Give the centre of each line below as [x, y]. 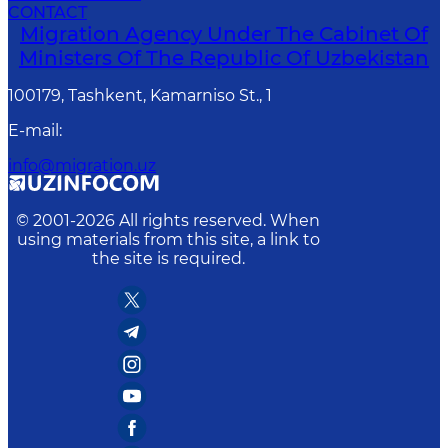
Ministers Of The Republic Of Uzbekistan [224, 58]
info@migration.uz [82, 165]
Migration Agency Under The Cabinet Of [224, 34]
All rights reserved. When [219, 220]
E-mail [33, 130]
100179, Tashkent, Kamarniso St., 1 [140, 95]
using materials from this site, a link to [168, 239]
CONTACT [47, 12]
